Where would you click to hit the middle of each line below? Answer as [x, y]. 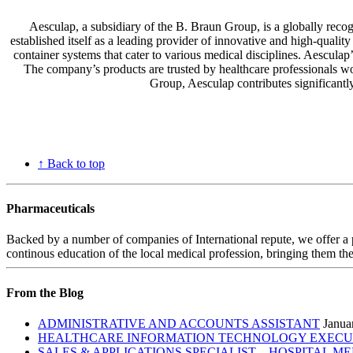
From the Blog [45, 292]
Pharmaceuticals [50, 209]
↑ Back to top [71, 163]
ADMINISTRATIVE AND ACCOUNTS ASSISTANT [179, 323]
